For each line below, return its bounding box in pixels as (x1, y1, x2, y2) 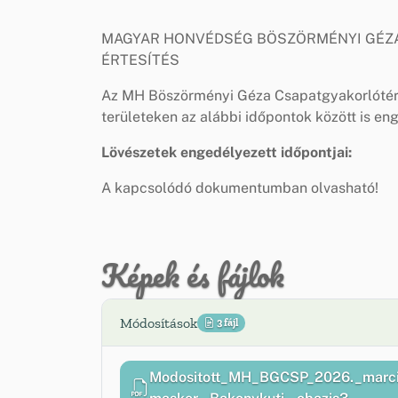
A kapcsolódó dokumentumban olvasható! (101, 179, 378, 196)
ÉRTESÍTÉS (101, 51, 183, 68)
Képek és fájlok (101, 249, 284, 299)
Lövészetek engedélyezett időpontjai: (101, 143, 352, 161)
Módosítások (120, 314, 197, 331)
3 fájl (214, 316, 238, 330)
